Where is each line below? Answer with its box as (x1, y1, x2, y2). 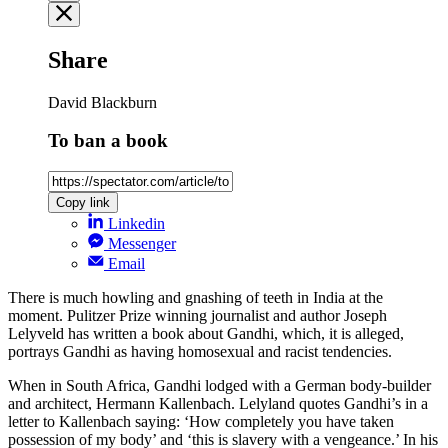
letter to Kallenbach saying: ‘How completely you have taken (8, 413, 394, 431)
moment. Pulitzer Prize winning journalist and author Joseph (8, 307, 387, 325)
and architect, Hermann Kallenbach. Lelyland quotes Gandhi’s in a (8, 395, 428, 413)
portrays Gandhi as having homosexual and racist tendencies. (8, 343, 392, 361)
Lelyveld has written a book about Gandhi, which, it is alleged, (8, 325, 404, 343)
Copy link (56, 195, 110, 211)
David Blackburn (48, 93, 157, 111)
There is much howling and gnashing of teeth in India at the (8, 289, 383, 307)
